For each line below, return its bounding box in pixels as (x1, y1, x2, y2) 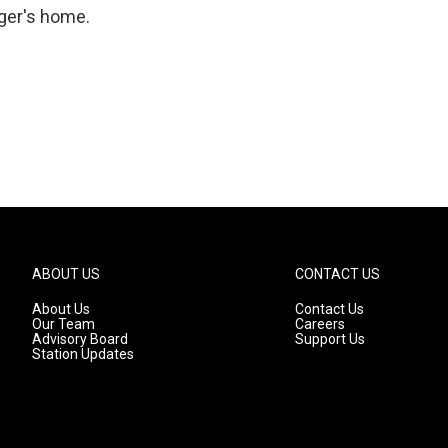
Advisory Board (32, 331, 128, 347)
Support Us (295, 331, 366, 347)
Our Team (32, 316, 95, 332)
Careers (295, 316, 346, 332)
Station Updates (32, 346, 134, 362)
